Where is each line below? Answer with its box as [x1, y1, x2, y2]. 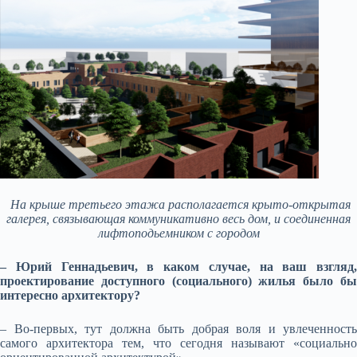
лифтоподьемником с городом [97, 226, 260, 240]
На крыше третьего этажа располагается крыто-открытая [10, 198, 351, 211]
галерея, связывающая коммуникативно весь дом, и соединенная [6, 212, 351, 226]
